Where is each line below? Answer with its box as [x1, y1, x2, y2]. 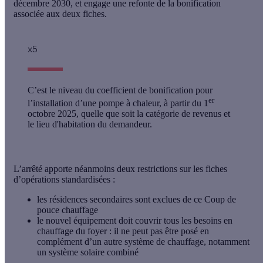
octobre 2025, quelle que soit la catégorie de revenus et [28, 109, 230, 119]
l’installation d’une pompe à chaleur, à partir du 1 [28, 98, 208, 109]
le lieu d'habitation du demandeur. [28, 119, 154, 130]
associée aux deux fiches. [14, 8, 109, 19]
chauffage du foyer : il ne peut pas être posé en [37, 226, 209, 237]
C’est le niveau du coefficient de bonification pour [28, 85, 213, 95]
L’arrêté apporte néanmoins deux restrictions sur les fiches [14, 164, 227, 174]
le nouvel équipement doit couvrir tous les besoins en [37, 215, 232, 226]
